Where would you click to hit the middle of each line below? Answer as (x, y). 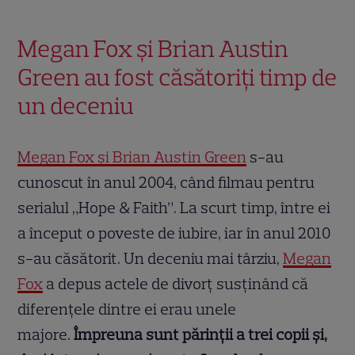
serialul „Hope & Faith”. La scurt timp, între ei (174, 208)
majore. (44, 335)
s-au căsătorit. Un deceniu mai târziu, (151, 259)
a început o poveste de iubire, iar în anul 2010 (174, 233)
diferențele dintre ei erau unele (127, 309)
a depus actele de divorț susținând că (176, 284)
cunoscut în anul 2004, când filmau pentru (166, 183)
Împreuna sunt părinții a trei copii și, (199, 335)
